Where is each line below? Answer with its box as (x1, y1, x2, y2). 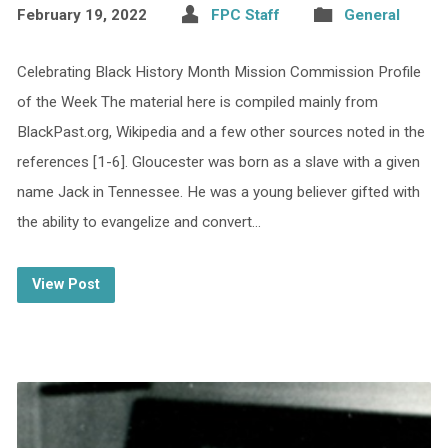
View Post (31, 275, 100, 293)
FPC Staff (210, 5, 280, 24)
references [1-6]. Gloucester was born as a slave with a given (16, 152, 420, 171)
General (343, 5, 400, 24)
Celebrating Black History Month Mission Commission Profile (16, 62, 421, 81)
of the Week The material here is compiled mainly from (16, 92, 378, 111)
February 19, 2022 (16, 5, 147, 24)
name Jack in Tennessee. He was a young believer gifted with (16, 182, 420, 201)
